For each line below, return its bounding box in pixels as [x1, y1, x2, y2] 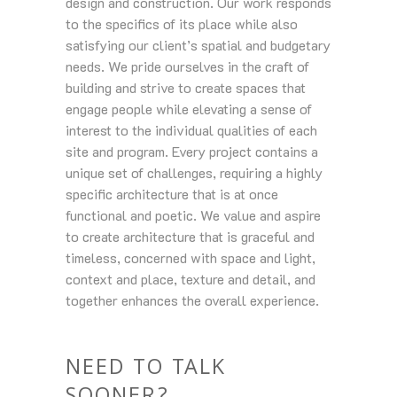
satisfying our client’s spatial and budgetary [66, 35, 331, 54]
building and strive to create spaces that [66, 78, 306, 97]
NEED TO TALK [66, 352, 226, 387]
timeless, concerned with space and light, [66, 248, 315, 267]
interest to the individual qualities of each [66, 121, 317, 139]
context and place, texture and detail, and [66, 269, 315, 288]
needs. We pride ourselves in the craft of [66, 57, 309, 75]
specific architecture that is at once [66, 184, 278, 203]
